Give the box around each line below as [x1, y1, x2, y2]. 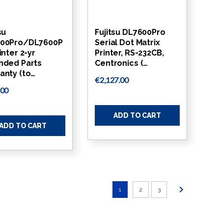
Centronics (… [95, 58, 148, 68]
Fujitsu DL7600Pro [95, 27, 165, 37]
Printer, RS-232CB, [95, 48, 164, 57]
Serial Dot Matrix [95, 37, 160, 47]
